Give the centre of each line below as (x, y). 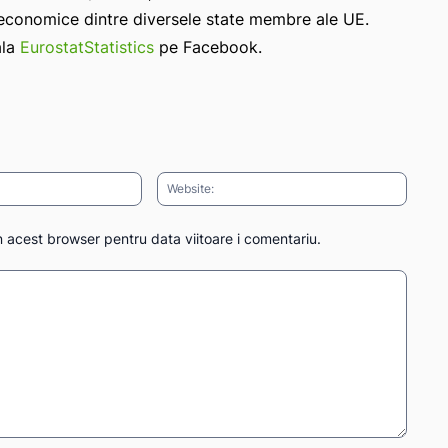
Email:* (163, 181)
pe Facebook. (208, 46)
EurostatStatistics (87, 46)
